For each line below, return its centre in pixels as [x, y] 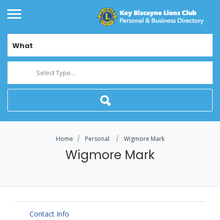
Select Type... [56, 73]
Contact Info [49, 214]
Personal [97, 139]
